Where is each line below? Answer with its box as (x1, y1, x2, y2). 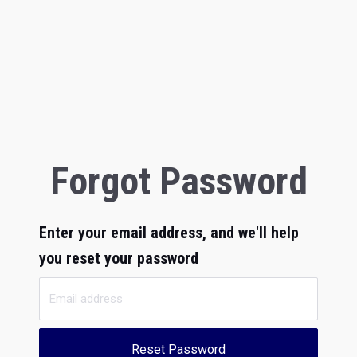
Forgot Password (49, 159, 308, 204)
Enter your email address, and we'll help (39, 223, 299, 242)
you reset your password (39, 249, 198, 268)
